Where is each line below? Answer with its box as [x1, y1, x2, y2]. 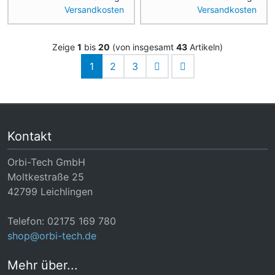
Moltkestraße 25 [7, 170, 84, 183]
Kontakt [7, 128, 52, 144]
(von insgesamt [110, 41, 176, 52]
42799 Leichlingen [7, 185, 93, 198]
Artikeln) [187, 41, 223, 52]
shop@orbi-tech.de [7, 229, 96, 242]
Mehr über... [7, 257, 78, 273]
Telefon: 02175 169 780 [7, 214, 116, 227]
